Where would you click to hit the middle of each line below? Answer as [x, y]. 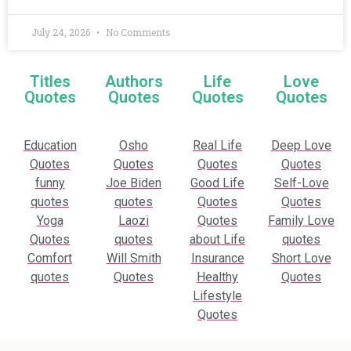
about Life [217, 240]
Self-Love [301, 183]
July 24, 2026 [62, 33]
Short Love [301, 259]
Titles [50, 82]
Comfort [50, 259]
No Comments [137, 33]
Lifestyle [217, 296]
